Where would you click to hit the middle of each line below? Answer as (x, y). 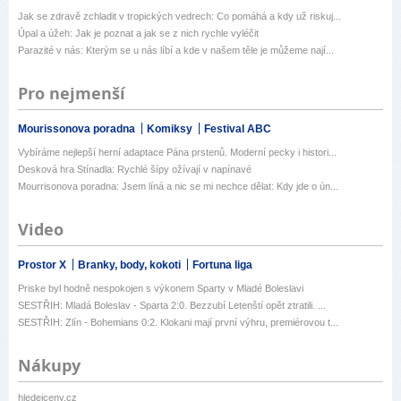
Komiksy (171, 129)
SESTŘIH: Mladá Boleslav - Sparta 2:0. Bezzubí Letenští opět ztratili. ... (172, 306)
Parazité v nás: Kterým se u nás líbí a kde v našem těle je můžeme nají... (176, 51)
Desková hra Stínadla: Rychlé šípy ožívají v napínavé (135, 170)
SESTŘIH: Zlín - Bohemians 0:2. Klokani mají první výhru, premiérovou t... (178, 323)
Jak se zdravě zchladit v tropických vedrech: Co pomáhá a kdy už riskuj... (179, 17)
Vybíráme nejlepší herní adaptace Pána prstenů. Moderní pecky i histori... (177, 153)
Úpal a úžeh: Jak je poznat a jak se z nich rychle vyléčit (138, 34)
